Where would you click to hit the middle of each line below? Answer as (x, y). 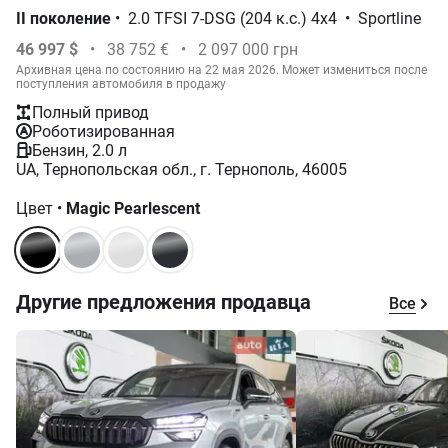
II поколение (63, 18)
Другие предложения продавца (163, 301)
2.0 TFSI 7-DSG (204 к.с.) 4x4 (232, 18)
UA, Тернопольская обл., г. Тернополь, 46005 (181, 169)
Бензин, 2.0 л (79, 150)
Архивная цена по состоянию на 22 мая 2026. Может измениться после (221, 69)
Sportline (389, 18)
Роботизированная (103, 131)
